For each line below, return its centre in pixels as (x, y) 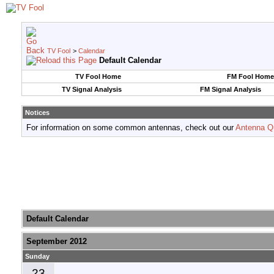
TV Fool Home (98, 76)
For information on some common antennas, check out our (131, 128)
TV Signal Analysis (91, 89)
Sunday (37, 257)
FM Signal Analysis (230, 89)
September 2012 (57, 242)
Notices (37, 113)
